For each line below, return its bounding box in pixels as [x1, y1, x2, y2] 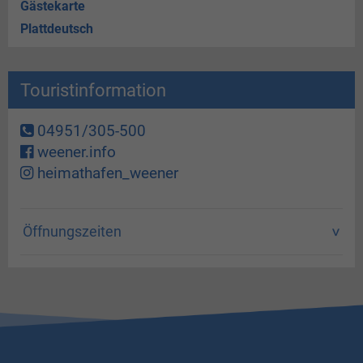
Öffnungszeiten [23, 224, 122, 240]
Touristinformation [20, 79, 166, 100]
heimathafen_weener [33, 164, 178, 182]
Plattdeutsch [20, 21, 93, 37]
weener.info [33, 143, 116, 161]
